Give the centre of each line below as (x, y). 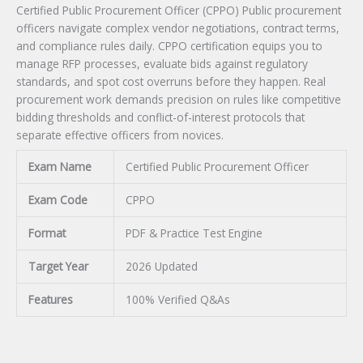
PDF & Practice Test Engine (194, 233)
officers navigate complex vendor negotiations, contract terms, (178, 28)
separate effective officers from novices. (120, 135)
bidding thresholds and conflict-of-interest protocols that (160, 117)
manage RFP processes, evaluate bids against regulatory (162, 63)
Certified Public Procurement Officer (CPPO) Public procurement (179, 10)
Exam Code (58, 199)
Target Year (58, 266)
